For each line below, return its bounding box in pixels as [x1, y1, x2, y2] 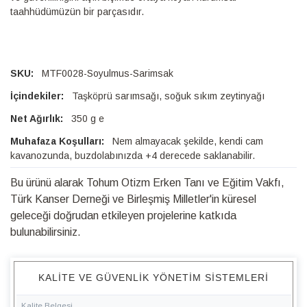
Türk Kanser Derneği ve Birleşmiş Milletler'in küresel [10, 193, 256, 206]
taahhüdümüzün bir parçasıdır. [10, 6, 144, 18]
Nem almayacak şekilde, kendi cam [112, 136, 263, 147]
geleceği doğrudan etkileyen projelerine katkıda [10, 210, 236, 222]
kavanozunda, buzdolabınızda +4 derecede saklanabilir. [10, 150, 255, 162]
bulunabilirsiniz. [10, 226, 81, 238]
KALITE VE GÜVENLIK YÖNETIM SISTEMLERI [38, 271, 269, 283]
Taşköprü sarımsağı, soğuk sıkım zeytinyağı [72, 90, 265, 102]
